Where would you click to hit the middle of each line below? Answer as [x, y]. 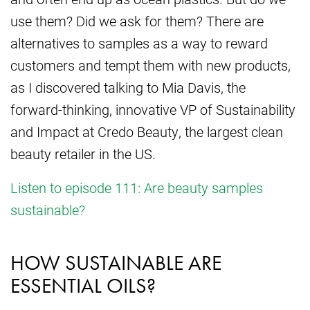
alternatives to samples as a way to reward [139, 43]
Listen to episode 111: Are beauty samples [137, 188]
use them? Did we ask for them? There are [137, 21]
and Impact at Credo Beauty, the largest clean [147, 132]
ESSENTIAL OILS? [83, 286]
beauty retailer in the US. [83, 154]
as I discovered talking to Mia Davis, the [128, 88]
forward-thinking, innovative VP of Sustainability [153, 110]
